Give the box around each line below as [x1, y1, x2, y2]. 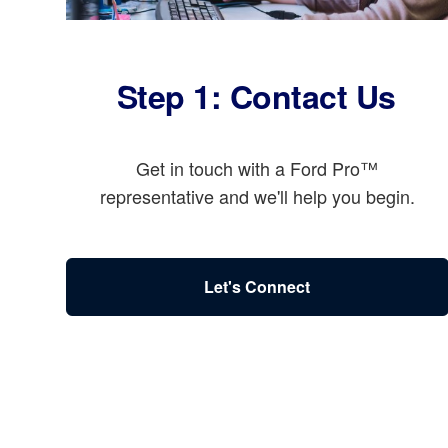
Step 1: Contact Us [116, 73, 397, 120]
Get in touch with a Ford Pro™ [136, 155, 379, 182]
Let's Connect [204, 275, 311, 299]
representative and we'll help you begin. [99, 183, 415, 210]
